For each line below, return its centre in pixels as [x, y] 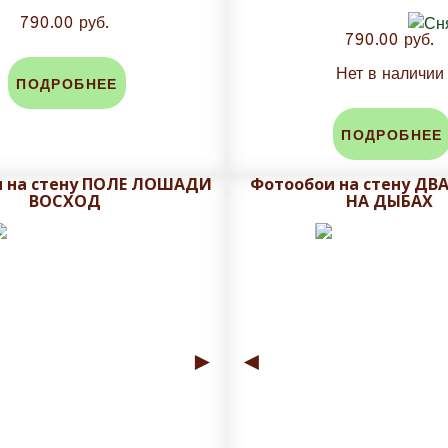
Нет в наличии [389, 74]
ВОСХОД [64, 201]
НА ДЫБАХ [389, 201]
